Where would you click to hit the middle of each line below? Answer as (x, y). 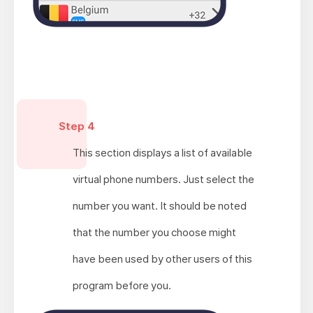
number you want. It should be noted (159, 205)
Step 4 (77, 126)
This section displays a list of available (162, 152)
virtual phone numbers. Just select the (163, 179)
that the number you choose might (154, 232)
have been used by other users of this (162, 259)
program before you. (122, 285)
